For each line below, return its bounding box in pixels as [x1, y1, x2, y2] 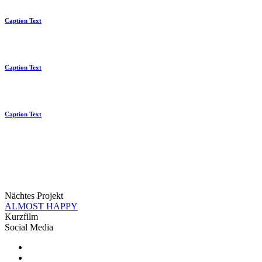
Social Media [5, 222, 53, 232]
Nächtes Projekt [5, 191, 63, 201]
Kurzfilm [5, 212, 38, 222]
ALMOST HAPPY [5, 201, 78, 211]
